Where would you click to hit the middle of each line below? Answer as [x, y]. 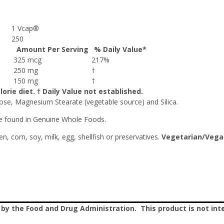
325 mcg [29, 60]
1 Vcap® [25, 28]
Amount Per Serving [52, 49]
